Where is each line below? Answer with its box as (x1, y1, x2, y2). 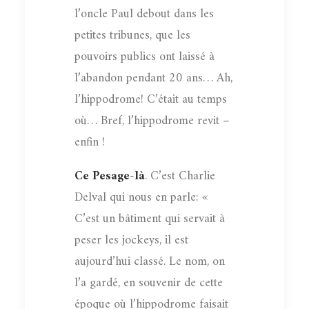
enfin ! (74, 131, 105, 153)
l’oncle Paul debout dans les (74, 3, 214, 25)
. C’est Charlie (145, 165, 215, 187)
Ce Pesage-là (74, 165, 145, 187)
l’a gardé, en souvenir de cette (74, 272, 223, 294)
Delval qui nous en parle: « (74, 186, 208, 208)
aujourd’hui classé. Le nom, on (74, 250, 225, 272)
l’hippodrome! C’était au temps (74, 88, 227, 110)
